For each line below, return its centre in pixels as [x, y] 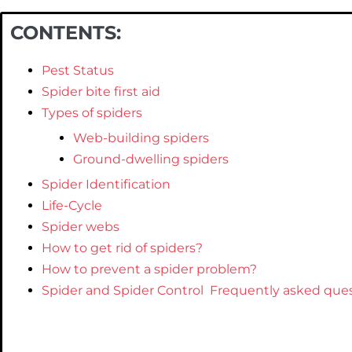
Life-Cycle [72, 205]
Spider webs [81, 227]
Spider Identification [106, 184]
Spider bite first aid [101, 92]
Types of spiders [92, 113]
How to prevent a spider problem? [149, 269]
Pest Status [78, 70]
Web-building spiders [141, 138]
